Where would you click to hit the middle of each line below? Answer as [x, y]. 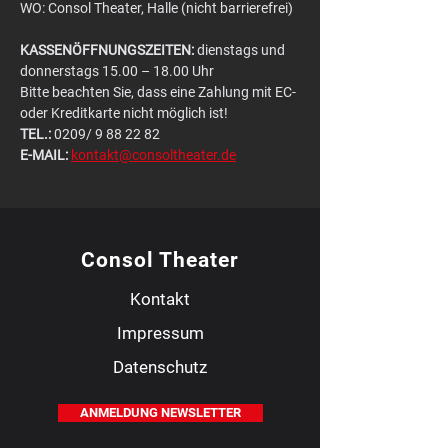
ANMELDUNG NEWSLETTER [160, 412]
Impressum [160, 333]
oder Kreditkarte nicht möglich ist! [124, 113]
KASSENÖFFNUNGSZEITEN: [107, 50]
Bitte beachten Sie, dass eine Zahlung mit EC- [159, 92]
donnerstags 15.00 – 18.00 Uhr [117, 71]
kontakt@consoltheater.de [153, 155]
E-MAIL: [44, 155]
